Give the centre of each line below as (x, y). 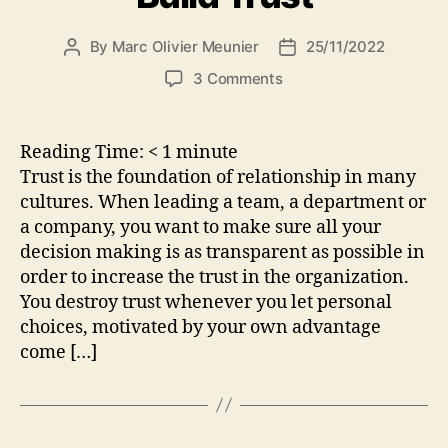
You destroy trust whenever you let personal (206, 302)
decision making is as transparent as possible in (222, 252)
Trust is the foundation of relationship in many (218, 177)
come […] (58, 352)
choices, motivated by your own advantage (200, 327)
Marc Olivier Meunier (185, 46)
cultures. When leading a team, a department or (223, 202)
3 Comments (238, 78)
